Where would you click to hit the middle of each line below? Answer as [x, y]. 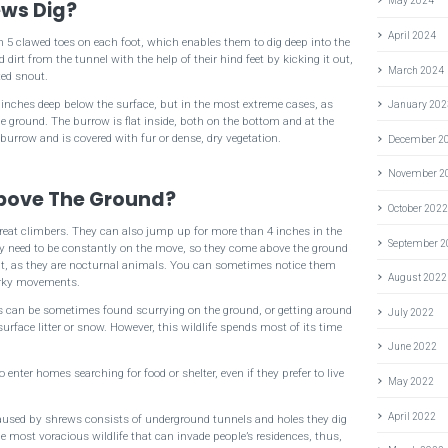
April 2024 [412, 35]
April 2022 [412, 416]
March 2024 [416, 70]
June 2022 [413, 347]
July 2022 [411, 312]
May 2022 [411, 381]
